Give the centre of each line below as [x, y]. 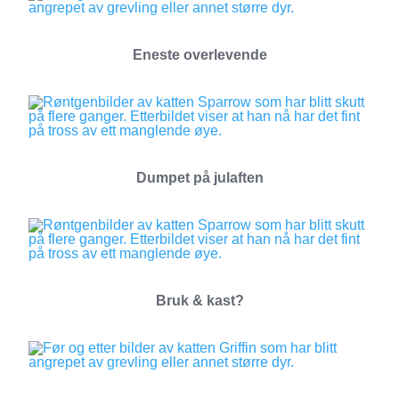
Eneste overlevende [199, 55]
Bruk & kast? [199, 301]
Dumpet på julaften [199, 178]
